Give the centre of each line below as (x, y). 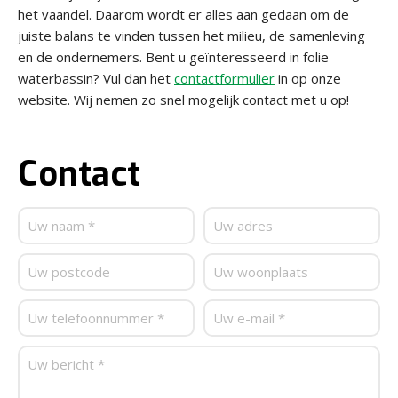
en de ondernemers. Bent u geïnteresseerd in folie (173, 56)
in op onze (308, 78)
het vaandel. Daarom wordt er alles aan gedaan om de (183, 14)
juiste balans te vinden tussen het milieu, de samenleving (191, 35)
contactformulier (224, 78)
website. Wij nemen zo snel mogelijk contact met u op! (183, 99)
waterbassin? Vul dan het (96, 78)
